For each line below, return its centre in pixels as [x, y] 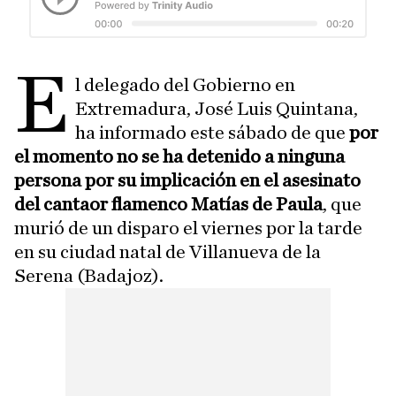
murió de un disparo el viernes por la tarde [188, 228]
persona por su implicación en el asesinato [187, 180]
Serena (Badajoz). [89, 276]
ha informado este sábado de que [211, 133]
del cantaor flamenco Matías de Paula [168, 204]
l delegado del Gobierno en [186, 85]
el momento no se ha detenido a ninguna [179, 156]
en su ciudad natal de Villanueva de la [168, 252]
